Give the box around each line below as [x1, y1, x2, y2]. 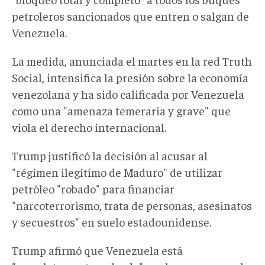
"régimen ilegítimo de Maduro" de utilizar [12, 164, 222, 179]
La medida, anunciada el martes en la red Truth [12, 53, 252, 68]
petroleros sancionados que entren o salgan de [12, 8, 249, 23]
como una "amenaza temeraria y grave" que [12, 102, 231, 118]
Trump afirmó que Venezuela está [12, 242, 183, 257]
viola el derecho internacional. [12, 119, 166, 134]
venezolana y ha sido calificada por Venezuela [12, 86, 244, 101]
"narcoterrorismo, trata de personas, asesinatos [12, 197, 252, 212]
